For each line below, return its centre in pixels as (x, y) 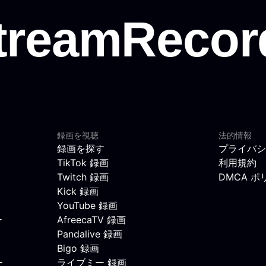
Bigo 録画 (78, 248)
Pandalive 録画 (90, 234)
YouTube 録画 (87, 206)
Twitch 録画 (83, 177)
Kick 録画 (78, 191)
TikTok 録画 (83, 163)
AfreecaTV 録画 (91, 220)
